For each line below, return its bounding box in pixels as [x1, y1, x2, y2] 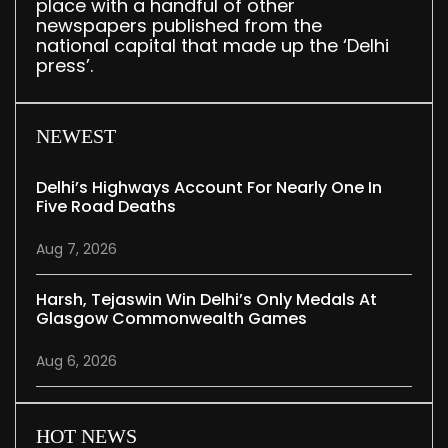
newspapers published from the [36, 13, 322, 39]
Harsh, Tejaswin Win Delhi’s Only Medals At [36, 288, 377, 312]
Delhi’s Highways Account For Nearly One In [36, 176, 382, 200]
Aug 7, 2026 [36, 239, 117, 260]
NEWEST [36, 125, 116, 148]
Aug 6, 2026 [36, 351, 117, 372]
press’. [36, 53, 93, 79]
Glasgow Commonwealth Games [36, 307, 307, 331]
